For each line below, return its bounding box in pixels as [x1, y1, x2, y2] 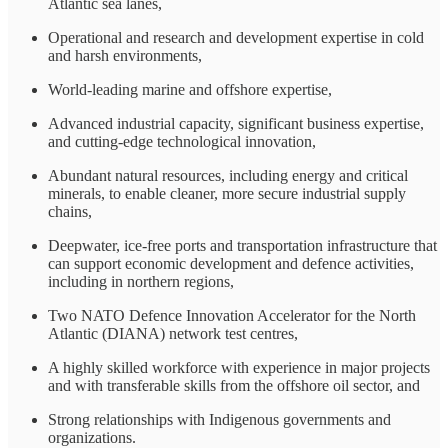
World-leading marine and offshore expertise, [48, 80, 332, 98]
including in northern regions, [48, 272, 234, 290]
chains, [48, 202, 92, 220]
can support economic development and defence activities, [48, 254, 414, 272]
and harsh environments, [48, 46, 202, 64]
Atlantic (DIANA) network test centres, [48, 324, 298, 342]
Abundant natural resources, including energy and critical [48, 166, 408, 184]
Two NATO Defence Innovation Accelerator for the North [48, 306, 416, 324]
